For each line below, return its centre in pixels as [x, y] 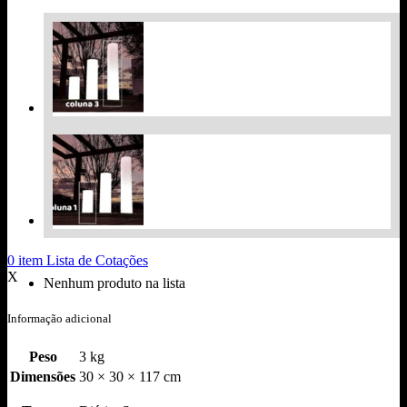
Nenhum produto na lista [114, 283]
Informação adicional [60, 318]
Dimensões [43, 377]
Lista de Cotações [97, 260]
